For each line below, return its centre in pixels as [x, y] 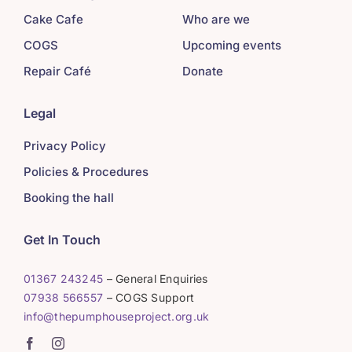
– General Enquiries [156, 279]
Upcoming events [231, 46]
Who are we [216, 20]
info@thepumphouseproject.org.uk [116, 317]
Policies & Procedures [86, 172]
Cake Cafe [53, 20]
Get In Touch [62, 240]
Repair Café [57, 71]
